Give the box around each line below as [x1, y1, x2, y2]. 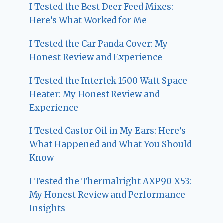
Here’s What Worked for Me [29, 15, 147, 26]
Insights [29, 203, 66, 214]
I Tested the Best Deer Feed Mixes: [29, 1, 174, 13]
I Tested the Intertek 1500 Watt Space [29, 75, 188, 87]
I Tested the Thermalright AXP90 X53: [29, 176, 192, 187]
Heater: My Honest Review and [29, 89, 160, 100]
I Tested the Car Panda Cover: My [29, 38, 168, 50]
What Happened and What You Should [29, 139, 192, 150]
